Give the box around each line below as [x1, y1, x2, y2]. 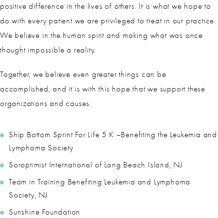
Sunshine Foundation [9, 207, 81, 217]
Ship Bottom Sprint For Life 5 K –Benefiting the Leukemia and [9, 129, 217, 139]
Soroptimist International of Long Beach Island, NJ [9, 160, 182, 169]
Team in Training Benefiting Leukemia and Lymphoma [9, 177, 191, 186]
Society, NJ [9, 190, 48, 200]
